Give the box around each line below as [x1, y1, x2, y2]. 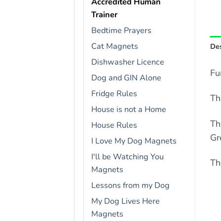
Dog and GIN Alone [91, 73, 161, 84]
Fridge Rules [91, 88, 137, 100]
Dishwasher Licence [91, 57, 164, 68]
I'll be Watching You [91, 151, 164, 163]
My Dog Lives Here [91, 196, 160, 207]
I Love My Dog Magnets [91, 136, 177, 147]
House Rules [91, 120, 137, 131]
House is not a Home [91, 104, 166, 115]
